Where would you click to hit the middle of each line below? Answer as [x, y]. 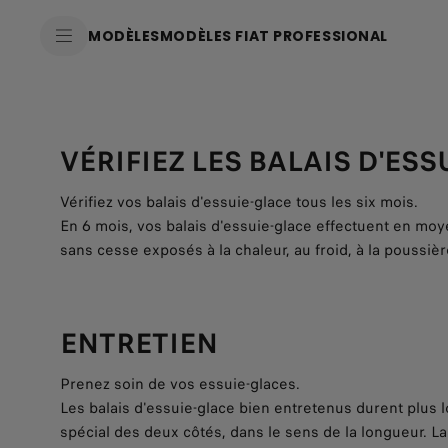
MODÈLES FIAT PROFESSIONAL [273, 36]
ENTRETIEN [139, 343]
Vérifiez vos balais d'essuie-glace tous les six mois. [239, 202]
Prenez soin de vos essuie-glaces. [180, 384]
